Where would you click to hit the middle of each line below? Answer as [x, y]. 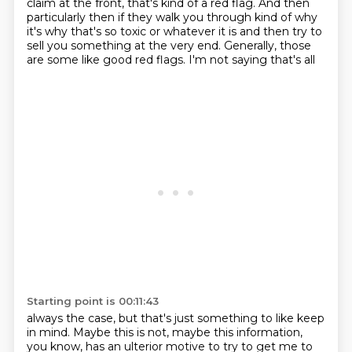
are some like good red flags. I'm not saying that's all [170, 60]
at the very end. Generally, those [222, 46]
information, [269, 332]
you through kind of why [250, 17]
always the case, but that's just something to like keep [175, 318]
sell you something [80, 46]
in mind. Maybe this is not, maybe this [131, 332]
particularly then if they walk [104, 17]
